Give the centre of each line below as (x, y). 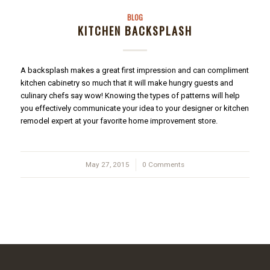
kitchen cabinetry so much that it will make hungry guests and (127, 83)
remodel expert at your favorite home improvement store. (119, 121)
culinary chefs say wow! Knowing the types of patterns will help (130, 96)
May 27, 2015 (107, 165)
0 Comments (163, 165)
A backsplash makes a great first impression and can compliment (134, 71)
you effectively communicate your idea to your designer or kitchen (134, 108)
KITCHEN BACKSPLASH (135, 31)
